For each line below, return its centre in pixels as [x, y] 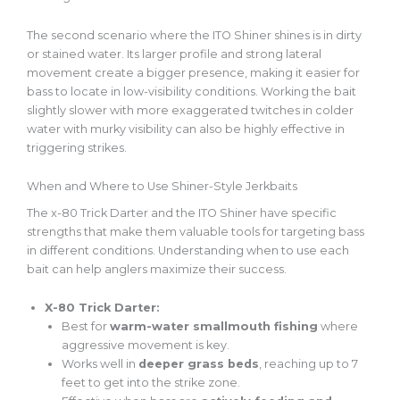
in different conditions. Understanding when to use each [188, 251]
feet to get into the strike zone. [151, 383]
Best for [86, 327]
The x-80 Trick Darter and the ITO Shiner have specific [182, 213]
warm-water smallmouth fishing [214, 327]
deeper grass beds [199, 364]
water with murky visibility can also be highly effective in [186, 129]
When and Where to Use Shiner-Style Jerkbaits [162, 187]
